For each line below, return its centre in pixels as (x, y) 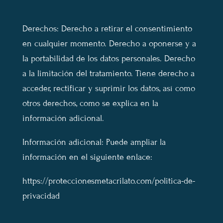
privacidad (41, 196)
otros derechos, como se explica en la (90, 104)
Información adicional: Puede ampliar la (94, 142)
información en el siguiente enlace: (87, 157)
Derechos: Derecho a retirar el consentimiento (107, 29)
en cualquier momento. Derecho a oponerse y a (109, 44)
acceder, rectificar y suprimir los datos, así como (109, 89)
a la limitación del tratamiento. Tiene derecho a (108, 74)
